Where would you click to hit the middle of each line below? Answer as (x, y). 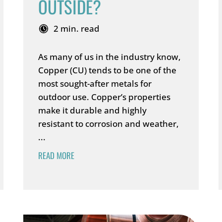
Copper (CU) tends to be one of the (108, 70)
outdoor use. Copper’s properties (105, 97)
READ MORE (56, 155)
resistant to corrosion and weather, (109, 124)
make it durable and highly (93, 110)
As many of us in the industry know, (110, 57)
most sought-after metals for (95, 83)
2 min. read (77, 28)
